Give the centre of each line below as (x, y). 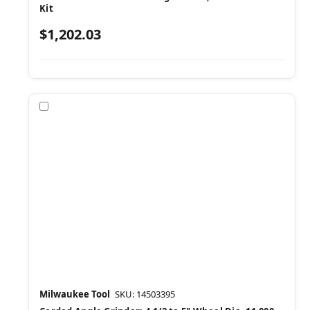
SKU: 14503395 (145, 294)
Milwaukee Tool (75, 294)
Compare (73, 106)
